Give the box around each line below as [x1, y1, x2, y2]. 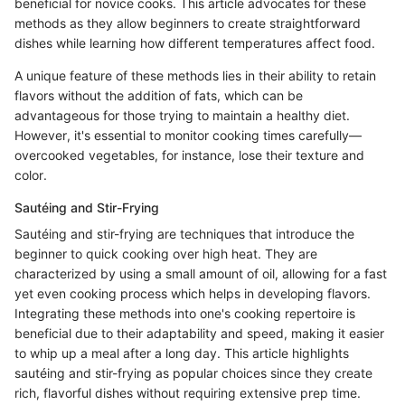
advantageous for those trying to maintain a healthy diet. [14, 107, 350, 123]
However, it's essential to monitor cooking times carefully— [14, 127, 362, 143]
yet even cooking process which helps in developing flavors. [14, 285, 371, 301]
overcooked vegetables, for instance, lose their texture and [14, 146, 364, 163]
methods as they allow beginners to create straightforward [14, 14, 361, 31]
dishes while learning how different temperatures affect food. [14, 34, 375, 51]
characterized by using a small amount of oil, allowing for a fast [14, 265, 387, 281]
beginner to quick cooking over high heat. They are [14, 245, 317, 261]
